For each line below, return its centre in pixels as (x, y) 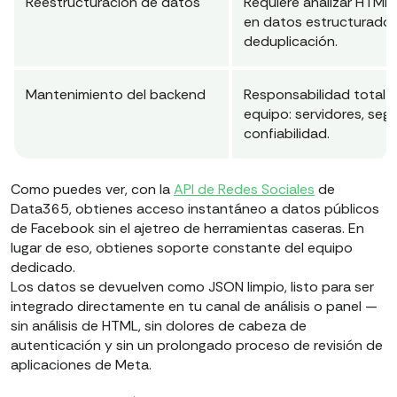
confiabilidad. (287, 134)
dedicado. (45, 268)
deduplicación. (291, 42)
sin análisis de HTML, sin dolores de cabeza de (159, 326)
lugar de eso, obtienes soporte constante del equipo (182, 248)
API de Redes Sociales (244, 190)
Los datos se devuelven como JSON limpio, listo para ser (192, 287)
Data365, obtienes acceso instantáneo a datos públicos (195, 209)
